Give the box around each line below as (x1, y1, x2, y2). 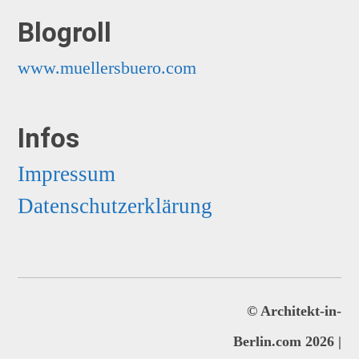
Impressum (18, 162, 116, 187)
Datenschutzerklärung (18, 194, 213, 219)
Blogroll (18, 16, 112, 48)
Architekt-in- (260, 303, 341, 319)
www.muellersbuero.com (18, 57, 197, 78)
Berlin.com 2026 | (232, 333, 341, 349)
